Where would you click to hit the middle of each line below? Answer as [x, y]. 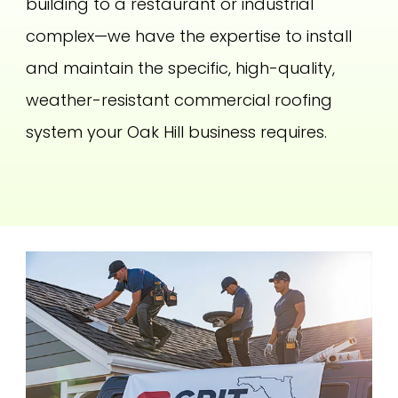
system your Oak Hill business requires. [177, 131]
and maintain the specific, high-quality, [181, 68]
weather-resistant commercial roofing [179, 99]
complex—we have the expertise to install [189, 36]
